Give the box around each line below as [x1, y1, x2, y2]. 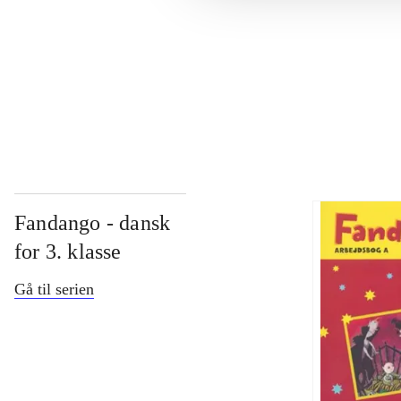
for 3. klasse [14, 240, 122, 264]
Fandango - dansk [14, 211, 171, 235]
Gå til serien [14, 280, 94, 299]
